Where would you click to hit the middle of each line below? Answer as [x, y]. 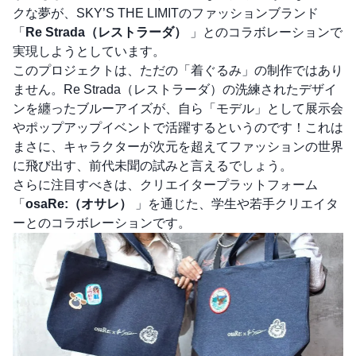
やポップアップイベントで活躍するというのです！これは [178, 128]
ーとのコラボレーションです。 [102, 223]
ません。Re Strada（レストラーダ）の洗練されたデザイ [175, 89]
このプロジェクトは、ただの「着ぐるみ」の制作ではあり [178, 70]
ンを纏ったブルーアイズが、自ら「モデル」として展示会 [178, 108]
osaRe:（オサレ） [79, 204]
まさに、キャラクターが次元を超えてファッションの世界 [178, 147]
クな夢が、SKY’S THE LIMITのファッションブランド [166, 13]
